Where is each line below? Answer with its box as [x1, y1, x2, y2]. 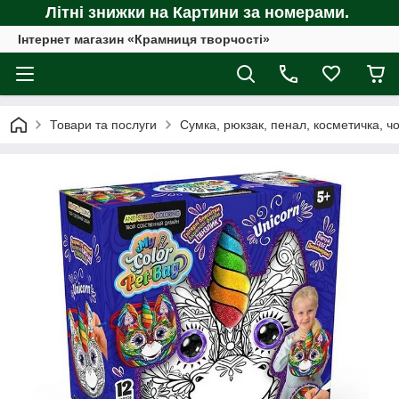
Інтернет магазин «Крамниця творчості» [18, 32, 270, 46]
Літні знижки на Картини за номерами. [45, 4, 354, 21]
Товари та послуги [50, 118, 157, 132]
